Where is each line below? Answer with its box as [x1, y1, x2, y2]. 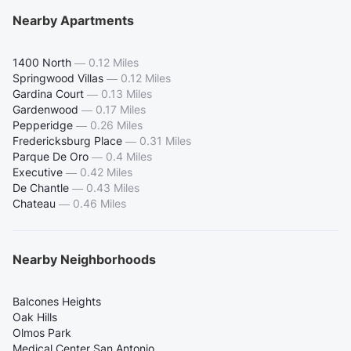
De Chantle [13, 180, 69, 194]
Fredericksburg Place [13, 133, 122, 147]
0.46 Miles [73, 196, 126, 210]
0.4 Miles [106, 149, 152, 163]
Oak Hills [13, 309, 57, 324]
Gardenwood [13, 102, 78, 116]
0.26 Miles [90, 118, 143, 132]
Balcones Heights [13, 294, 101, 308]
